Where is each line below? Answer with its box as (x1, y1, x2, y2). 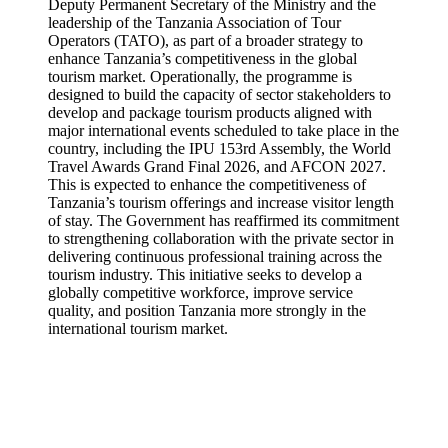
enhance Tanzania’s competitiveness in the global (48, 50, 357, 67)
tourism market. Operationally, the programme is (48, 68, 352, 85)
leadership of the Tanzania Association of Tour (48, 14, 341, 31)
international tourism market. (48, 320, 228, 337)
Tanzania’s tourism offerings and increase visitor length (48, 194, 394, 211)
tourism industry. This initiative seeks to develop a (48, 266, 362, 283)
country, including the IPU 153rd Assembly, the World (48, 140, 391, 157)
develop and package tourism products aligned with (48, 104, 372, 121)
